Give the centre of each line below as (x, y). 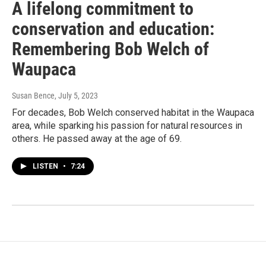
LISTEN (46, 167)
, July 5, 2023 (76, 96)
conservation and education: (113, 29)
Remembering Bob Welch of (110, 49)
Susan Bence (33, 96)
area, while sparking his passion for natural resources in (127, 126)
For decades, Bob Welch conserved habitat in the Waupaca (133, 113)
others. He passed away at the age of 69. (97, 139)
